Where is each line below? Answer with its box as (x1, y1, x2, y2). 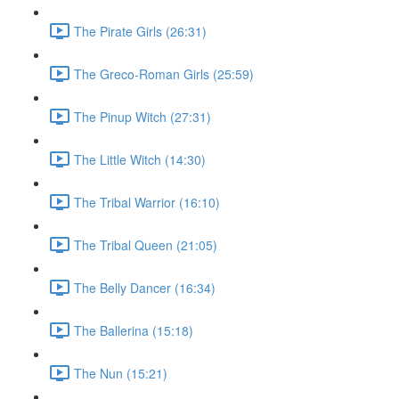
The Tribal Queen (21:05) (74, 235, 217, 254)
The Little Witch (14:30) (74, 150, 206, 168)
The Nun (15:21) (74, 363, 167, 382)
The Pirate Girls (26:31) (74, 21, 207, 40)
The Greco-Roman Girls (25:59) (74, 64, 254, 83)
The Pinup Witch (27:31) (74, 107, 211, 126)
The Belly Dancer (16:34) (74, 278, 216, 297)
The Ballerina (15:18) (74, 321, 193, 339)
